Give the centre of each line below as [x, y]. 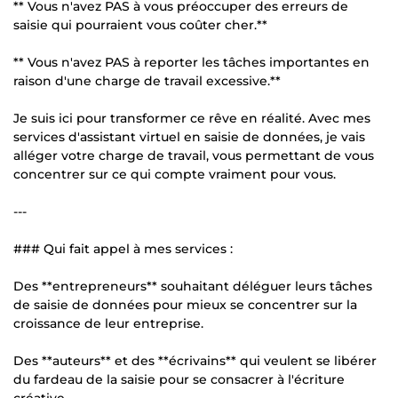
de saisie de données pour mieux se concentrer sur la [185, 304]
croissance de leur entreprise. [108, 323]
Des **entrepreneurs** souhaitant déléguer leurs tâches [193, 286]
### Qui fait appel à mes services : [123, 248]
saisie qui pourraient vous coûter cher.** [140, 24]
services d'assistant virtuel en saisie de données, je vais [189, 136]
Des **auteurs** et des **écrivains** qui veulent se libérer [195, 360]
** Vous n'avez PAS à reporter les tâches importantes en [191, 62]
